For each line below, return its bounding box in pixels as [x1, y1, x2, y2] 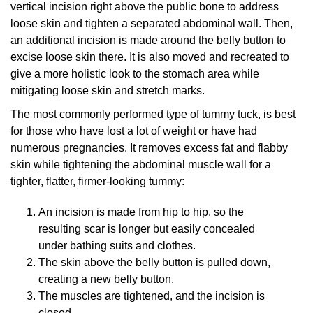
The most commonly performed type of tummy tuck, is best [10, 108, 296, 121]
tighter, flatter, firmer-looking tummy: [10, 175, 184, 188]
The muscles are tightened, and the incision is [38, 290, 265, 303]
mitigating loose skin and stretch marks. [10, 85, 205, 97]
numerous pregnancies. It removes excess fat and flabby [10, 142, 288, 154]
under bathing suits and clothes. [38, 240, 196, 252]
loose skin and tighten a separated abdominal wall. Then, [10, 17, 293, 30]
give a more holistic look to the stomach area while [10, 68, 259, 80]
